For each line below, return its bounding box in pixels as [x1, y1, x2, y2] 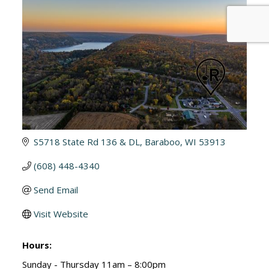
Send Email [34, 184, 79, 196]
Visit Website [34, 208, 89, 220]
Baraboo [145, 136, 181, 148]
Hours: [22, 239, 52, 252]
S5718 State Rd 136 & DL [34, 136, 141, 148]
